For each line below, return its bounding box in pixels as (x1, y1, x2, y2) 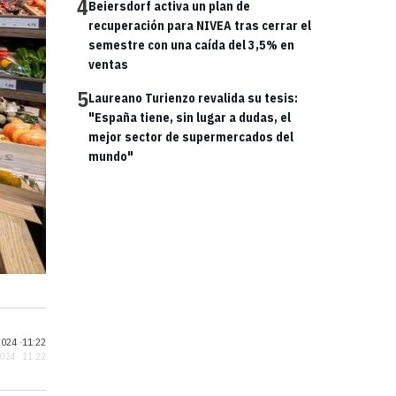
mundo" (88, 148, 133, 164)
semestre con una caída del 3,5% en (88, 37, 294, 53)
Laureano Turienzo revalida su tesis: (88, 90, 298, 106)
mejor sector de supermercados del (88, 129, 293, 145)
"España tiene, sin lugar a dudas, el (88, 110, 291, 126)
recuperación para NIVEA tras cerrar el (88, 18, 311, 34)
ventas (88, 57, 128, 72)
